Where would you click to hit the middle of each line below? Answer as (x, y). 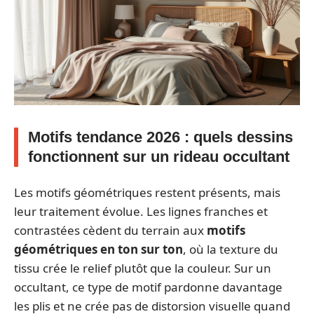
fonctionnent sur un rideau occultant (159, 157)
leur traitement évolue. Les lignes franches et (141, 211)
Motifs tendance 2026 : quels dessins (161, 137)
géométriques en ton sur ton (98, 249)
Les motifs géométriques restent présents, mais (147, 192)
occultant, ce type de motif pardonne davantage (148, 287)
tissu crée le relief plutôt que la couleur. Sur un (143, 268)
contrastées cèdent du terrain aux (110, 230)
